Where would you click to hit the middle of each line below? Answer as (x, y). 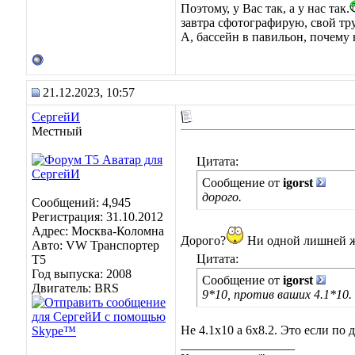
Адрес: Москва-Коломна (98, 231)
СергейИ (56, 117)
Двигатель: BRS (75, 288)
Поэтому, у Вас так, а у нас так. (265, 8)
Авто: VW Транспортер (95, 245)
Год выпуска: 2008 (82, 274)
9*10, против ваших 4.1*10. (277, 294)
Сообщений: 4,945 (81, 202)
